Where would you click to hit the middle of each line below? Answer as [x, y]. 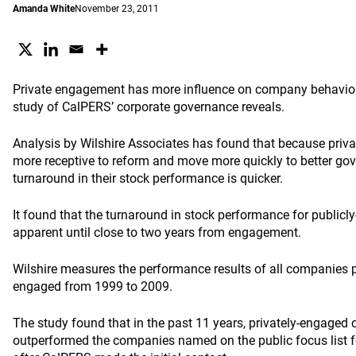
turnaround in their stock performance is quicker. [148, 178]
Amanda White [44, 9]
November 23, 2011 [117, 9]
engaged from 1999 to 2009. [93, 286]
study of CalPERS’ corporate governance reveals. [149, 107]
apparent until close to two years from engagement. [157, 232]
